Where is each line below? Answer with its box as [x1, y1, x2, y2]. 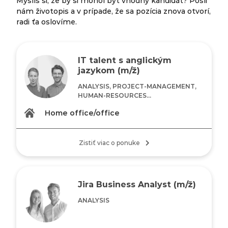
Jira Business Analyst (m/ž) [78, 179, 196, 189]
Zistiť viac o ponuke [78, 138, 143, 147]
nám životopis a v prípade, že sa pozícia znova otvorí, [16, 6, 211, 16]
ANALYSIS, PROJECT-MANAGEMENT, [78, 82, 197, 90]
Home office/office [45, 108, 120, 118]
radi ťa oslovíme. [16, 17, 77, 26]
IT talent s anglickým [78, 54, 172, 65]
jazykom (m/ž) [78, 65, 140, 75]
